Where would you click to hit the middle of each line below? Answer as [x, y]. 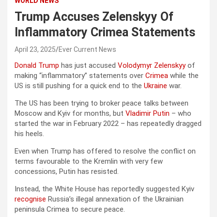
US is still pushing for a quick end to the [79, 86]
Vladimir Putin [147, 114]
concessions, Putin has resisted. [67, 172]
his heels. [29, 134]
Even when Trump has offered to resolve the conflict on [105, 151]
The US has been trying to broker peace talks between [101, 103]
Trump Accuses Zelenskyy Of [94, 17]
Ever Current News [87, 50]
